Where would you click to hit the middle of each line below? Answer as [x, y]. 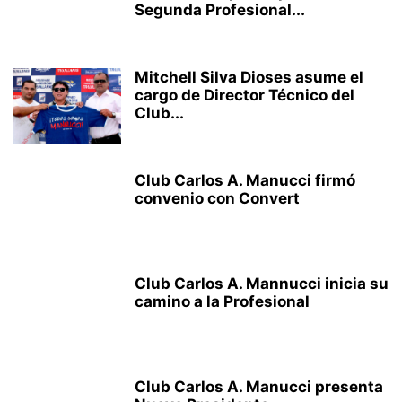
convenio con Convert [217, 198]
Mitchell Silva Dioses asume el [249, 77]
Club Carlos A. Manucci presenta [259, 387]
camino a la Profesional [222, 301]
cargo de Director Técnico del [245, 95]
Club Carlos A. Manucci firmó [245, 180]
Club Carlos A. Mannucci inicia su [262, 284]
